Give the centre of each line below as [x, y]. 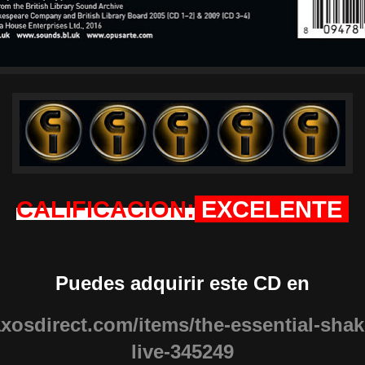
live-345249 [182, 352]
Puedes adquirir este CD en [182, 284]
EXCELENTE [272, 209]
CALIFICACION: [106, 209]
